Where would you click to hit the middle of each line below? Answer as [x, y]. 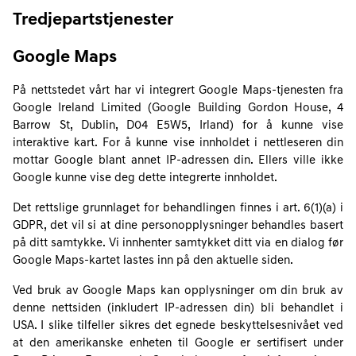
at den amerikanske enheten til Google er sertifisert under [178, 344]
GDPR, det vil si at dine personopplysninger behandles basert [178, 226]
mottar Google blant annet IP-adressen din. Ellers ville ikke [178, 161]
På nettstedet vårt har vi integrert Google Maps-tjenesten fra [178, 91]
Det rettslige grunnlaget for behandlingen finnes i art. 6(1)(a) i [178, 209]
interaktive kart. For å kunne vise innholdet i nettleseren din [178, 143]
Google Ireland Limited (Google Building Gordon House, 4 [178, 108]
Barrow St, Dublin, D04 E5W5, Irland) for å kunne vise [178, 126]
